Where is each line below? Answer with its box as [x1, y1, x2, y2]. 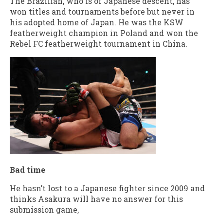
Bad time [10, 164, 45, 175]
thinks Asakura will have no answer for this [10, 193, 183, 204]
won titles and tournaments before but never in [10, 6, 197, 17]
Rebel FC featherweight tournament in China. [10, 38, 187, 49]
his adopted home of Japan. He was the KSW [10, 17, 183, 27]
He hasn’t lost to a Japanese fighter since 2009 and [10, 182, 205, 193]
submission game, [10, 204, 79, 215]
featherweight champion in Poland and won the [10, 27, 198, 38]
